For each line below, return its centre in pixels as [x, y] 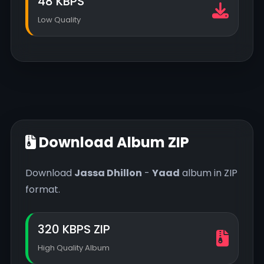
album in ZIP [209, 173]
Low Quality [59, 20]
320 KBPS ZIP [74, 230]
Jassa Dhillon [108, 173]
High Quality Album [74, 248]
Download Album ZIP [113, 143]
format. [43, 190]
